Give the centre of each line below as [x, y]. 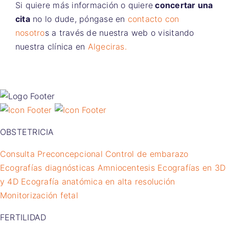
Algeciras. [107, 46]
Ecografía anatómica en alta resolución [98, 181]
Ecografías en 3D [191, 167]
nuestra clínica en [52, 46]
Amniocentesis [126, 167]
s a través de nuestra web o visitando [119, 32]
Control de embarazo [147, 154]
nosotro [30, 32]
